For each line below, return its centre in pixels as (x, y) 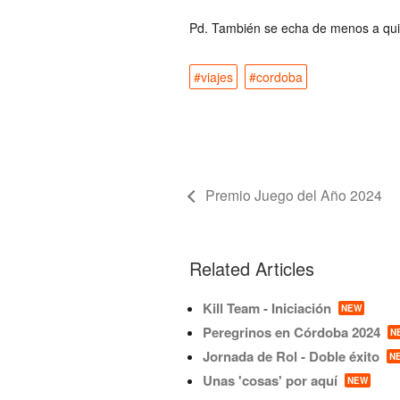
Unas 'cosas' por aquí (270, 380)
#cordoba (276, 76)
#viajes (213, 76)
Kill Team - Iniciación (267, 308)
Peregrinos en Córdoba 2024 (292, 332)
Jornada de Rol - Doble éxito (291, 356)
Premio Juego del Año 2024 (294, 194)
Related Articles (252, 268)
